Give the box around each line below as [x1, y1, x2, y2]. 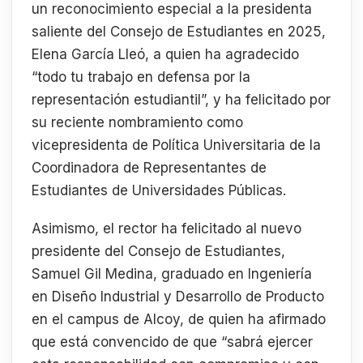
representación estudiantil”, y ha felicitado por [32, 91, 331, 108]
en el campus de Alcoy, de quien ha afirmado [32, 311, 326, 328]
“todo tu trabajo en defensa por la [32, 68, 250, 85]
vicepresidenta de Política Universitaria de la [32, 136, 321, 153]
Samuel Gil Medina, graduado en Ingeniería [32, 266, 312, 283]
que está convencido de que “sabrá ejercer [32, 334, 313, 351]
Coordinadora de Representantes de [32, 159, 267, 176]
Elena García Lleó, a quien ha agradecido [32, 45, 299, 62]
